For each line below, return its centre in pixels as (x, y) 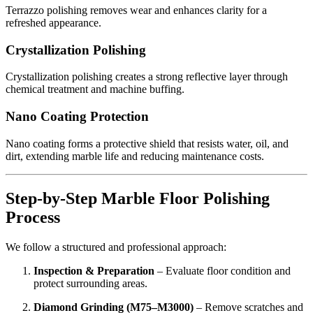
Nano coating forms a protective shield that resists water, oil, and (147, 143)
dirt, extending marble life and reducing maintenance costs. (135, 156)
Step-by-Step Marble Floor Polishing (138, 198)
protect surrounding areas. (90, 283)
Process (33, 217)
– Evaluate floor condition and (223, 270)
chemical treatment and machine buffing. (95, 89)
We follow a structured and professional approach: (116, 247)
